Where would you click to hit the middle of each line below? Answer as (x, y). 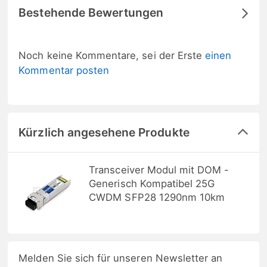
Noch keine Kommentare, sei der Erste (112, 56)
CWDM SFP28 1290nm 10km (157, 198)
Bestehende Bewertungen (91, 13)
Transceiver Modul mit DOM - (159, 170)
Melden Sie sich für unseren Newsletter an (121, 258)
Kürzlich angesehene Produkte (104, 133)
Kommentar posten (64, 71)
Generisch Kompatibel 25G (152, 184)
